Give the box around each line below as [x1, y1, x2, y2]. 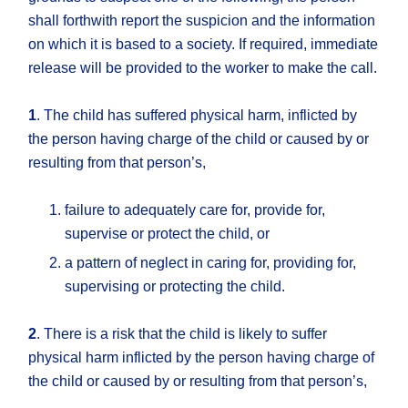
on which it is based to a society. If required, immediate [28, 36, 379, 53]
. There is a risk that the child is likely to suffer [36, 326, 328, 342]
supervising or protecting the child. [65, 279, 286, 295]
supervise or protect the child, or [65, 226, 270, 242]
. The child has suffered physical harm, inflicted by [36, 107, 358, 124]
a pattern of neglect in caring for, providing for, [65, 255, 357, 271]
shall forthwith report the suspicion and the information [28, 13, 376, 29]
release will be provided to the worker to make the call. [28, 60, 378, 76]
